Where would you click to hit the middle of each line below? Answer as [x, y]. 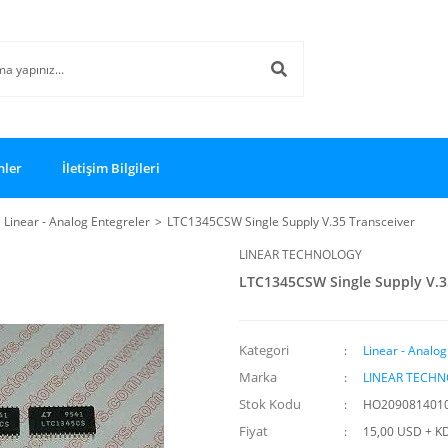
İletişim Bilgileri [111, 167]
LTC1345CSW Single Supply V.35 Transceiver [291, 222]
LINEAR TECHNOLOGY [300, 255]
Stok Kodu [270, 404]
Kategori [264, 350]
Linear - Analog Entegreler [77, 222]
